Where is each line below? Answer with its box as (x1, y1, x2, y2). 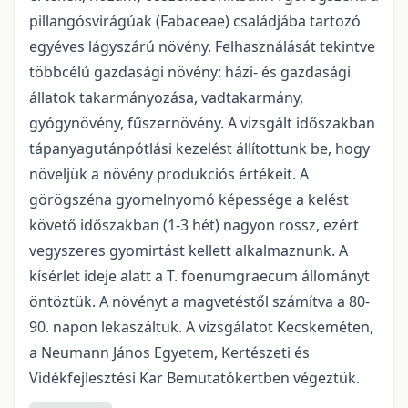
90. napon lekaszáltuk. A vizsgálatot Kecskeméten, (29, 317, 373, 337)
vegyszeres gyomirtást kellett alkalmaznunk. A (29, 240, 348, 260)
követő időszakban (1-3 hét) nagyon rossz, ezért (29, 215, 359, 235)
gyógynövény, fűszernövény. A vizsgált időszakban (29, 113, 375, 133)
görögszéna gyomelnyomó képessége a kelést (29, 189, 349, 209)
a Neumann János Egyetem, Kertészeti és (29, 342, 310, 362)
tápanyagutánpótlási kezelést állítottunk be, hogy (29, 138, 370, 158)
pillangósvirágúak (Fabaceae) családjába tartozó (29, 11, 361, 31)
